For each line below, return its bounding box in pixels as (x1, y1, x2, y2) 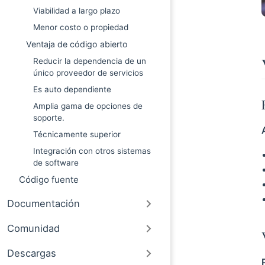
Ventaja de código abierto (26, 39, 128, 49)
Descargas (7, 247, 57, 259)
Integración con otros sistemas (33, 146, 151, 156)
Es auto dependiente (33, 85, 111, 94)
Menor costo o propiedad (33, 22, 128, 32)
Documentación (7, 198, 80, 209)
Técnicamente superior (33, 130, 121, 139)
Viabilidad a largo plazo (33, 6, 120, 15)
